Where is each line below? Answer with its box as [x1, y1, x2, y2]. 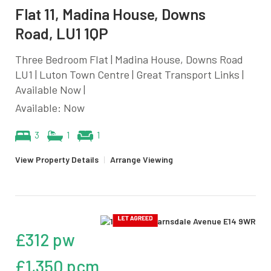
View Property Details [15, 154, 99, 165]
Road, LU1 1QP [15, 24, 108, 42]
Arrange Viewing [110, 154, 173, 165]
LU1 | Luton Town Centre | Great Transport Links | [15, 67, 244, 81]
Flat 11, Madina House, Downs [15, 4, 206, 23]
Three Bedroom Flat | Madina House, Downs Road [15, 52, 243, 66]
